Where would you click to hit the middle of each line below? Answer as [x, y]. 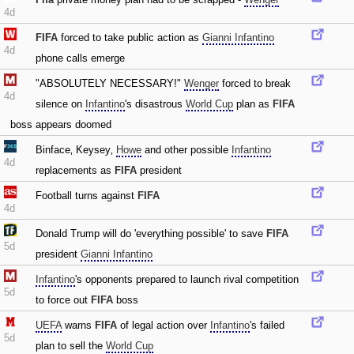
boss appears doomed [61, 124]
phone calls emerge [80, 58]
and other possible [186, 150]
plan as [253, 104]
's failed [267, 325]
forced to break [255, 83]
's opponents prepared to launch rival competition [187, 279]
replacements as [75, 170]
